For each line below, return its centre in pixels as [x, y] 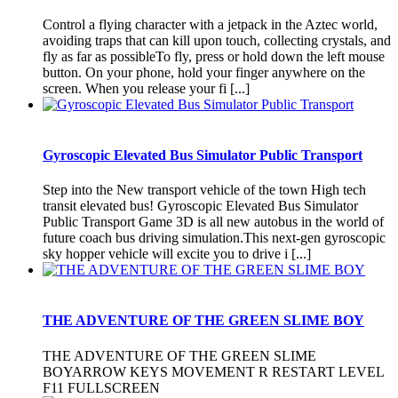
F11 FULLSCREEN [101, 387]
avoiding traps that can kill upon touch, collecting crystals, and [217, 40]
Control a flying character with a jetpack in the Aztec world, [210, 24]
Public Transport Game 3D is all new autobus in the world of [213, 222]
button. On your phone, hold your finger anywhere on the [204, 72]
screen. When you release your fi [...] [146, 88]
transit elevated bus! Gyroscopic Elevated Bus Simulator [200, 206]
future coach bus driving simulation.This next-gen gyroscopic [214, 238]
